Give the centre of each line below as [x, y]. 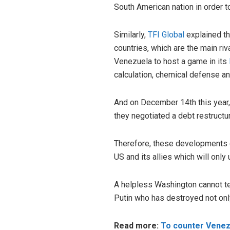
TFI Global [166, 34]
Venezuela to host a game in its [170, 61]
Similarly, [131, 34]
